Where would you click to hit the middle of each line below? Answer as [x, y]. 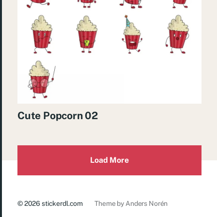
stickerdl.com [62, 204]
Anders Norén [147, 204]
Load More [109, 160]
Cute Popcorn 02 [58, 116]
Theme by [110, 204]
